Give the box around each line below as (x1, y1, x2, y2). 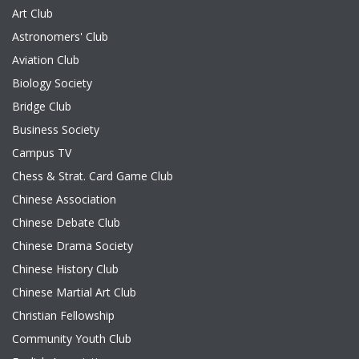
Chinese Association (12, 192, 116, 207)
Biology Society (12, 75, 92, 91)
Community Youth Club (12, 331, 131, 346)
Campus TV (12, 145, 71, 160)
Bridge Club (12, 99, 71, 114)
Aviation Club (12, 52, 79, 67)
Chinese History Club (12, 261, 119, 276)
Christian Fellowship (12, 308, 115, 323)
